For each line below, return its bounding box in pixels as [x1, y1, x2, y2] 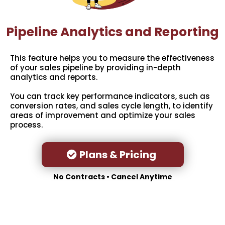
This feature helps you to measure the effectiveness [10, 53, 214, 64]
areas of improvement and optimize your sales [10, 110, 195, 121]
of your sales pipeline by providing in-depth [10, 62, 181, 73]
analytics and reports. [10, 72, 97, 83]
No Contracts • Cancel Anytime [53, 172, 172, 182]
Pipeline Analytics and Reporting [6, 23, 219, 41]
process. [10, 120, 43, 131]
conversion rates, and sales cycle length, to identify [10, 100, 213, 111]
